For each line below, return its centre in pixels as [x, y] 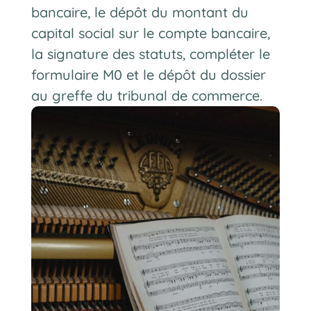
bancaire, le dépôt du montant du [140, 12]
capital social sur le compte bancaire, [150, 33]
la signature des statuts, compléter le [150, 54]
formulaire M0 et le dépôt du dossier [148, 75]
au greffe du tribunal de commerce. [146, 96]
